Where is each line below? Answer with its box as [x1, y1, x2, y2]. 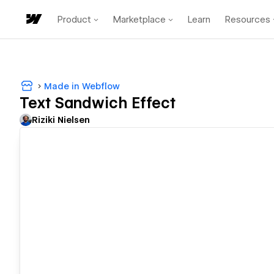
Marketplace [113, 13, 166, 25]
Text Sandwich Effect [20, 94, 176, 113]
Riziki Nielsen [32, 115, 90, 125]
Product [57, 13, 91, 25]
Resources [225, 13, 270, 25]
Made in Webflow [44, 81, 120, 91]
